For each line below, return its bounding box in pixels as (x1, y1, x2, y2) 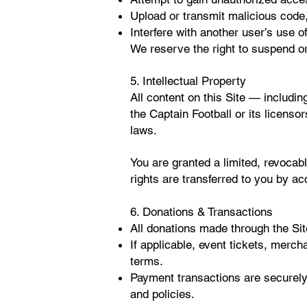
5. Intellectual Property (130, 74, 246, 88)
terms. (130, 254, 163, 268)
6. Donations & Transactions (130, 205, 273, 219)
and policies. (130, 287, 195, 301)
